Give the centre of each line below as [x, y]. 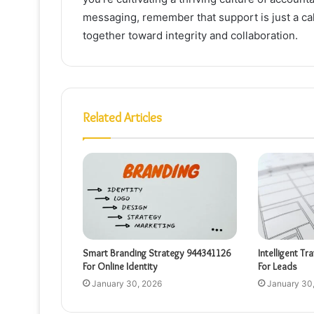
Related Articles [122, 117]
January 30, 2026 [127, 283]
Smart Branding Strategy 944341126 [157, 253]
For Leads [277, 266]
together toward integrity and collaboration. [190, 35]
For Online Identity [120, 266]
